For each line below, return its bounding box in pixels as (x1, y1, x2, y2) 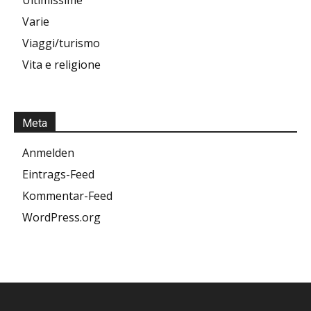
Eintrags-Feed (22, 167, 94, 183)
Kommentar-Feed (22, 188, 112, 204)
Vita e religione (22, 57, 101, 73)
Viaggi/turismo (22, 35, 100, 51)
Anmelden (22, 145, 74, 161)
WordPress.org (22, 210, 101, 226)
